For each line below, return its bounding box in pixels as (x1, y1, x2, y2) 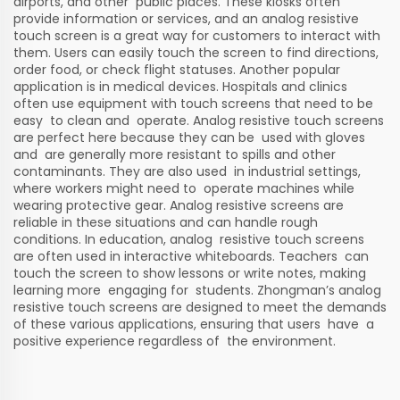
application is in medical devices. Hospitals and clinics (13, 78, 351, 96)
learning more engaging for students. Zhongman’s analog (13, 281, 381, 300)
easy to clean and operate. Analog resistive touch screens (13, 112, 384, 130)
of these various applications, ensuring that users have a (13, 315, 374, 334)
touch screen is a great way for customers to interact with (13, 27, 380, 46)
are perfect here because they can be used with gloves (13, 129, 365, 147)
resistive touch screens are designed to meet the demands (13, 298, 387, 317)
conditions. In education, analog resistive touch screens (13, 230, 364, 249)
